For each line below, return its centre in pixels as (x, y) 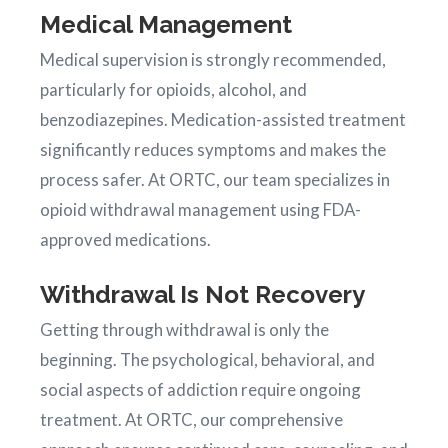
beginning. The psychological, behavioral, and (207, 359)
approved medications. (125, 239)
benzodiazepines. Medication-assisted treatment (223, 119)
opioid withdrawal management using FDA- (200, 209)
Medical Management (166, 24)
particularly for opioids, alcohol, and (173, 89)
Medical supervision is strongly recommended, (213, 59)
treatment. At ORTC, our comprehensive (191, 419)
